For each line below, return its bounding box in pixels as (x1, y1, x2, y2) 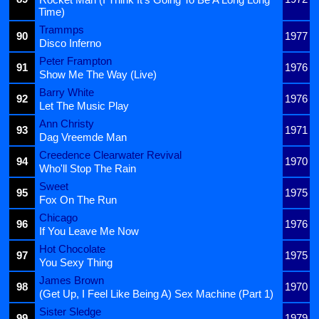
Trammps (39, 23, 84, 36)
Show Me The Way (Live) (39, 68, 157, 80)
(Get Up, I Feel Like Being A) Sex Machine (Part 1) (39, 287, 273, 300)
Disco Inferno (39, 36, 101, 49)
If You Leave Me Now (39, 224, 139, 237)
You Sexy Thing (39, 256, 113, 268)
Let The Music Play (39, 99, 129, 112)
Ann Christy (39, 117, 94, 130)
